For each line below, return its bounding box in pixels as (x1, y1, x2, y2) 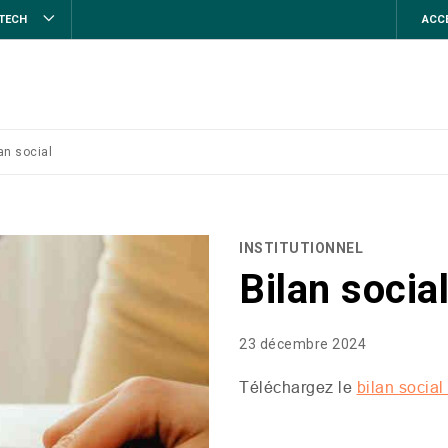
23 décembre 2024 (239, 336, 366, 352)
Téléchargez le (239, 378, 357, 396)
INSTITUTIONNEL (239, 240, 363, 256)
